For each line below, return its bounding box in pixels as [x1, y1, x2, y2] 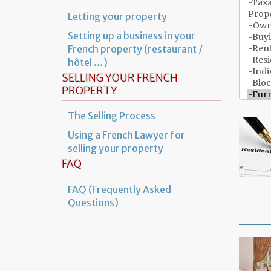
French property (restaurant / [68, 42, 203, 55]
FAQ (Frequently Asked [68, 183, 171, 196]
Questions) [68, 197, 119, 209]
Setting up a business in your [68, 29, 195, 42]
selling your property [68, 142, 163, 155]
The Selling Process [68, 109, 155, 122]
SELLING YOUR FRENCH [62, 71, 178, 85]
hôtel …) [68, 56, 108, 68]
